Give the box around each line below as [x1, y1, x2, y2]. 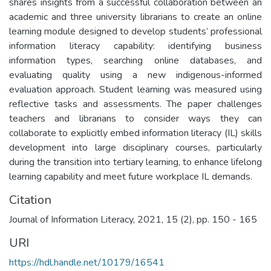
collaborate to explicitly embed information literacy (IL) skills [9, 126, 262, 140]
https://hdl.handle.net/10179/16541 [9, 255, 165, 269]
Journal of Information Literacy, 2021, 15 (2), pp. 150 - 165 [9, 212, 257, 226]
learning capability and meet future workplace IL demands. [9, 169, 252, 183]
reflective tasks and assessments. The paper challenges [9, 97, 262, 111]
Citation [9, 191, 51, 208]
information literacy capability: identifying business [9, 39, 262, 53]
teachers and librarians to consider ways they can [9, 111, 262, 125]
